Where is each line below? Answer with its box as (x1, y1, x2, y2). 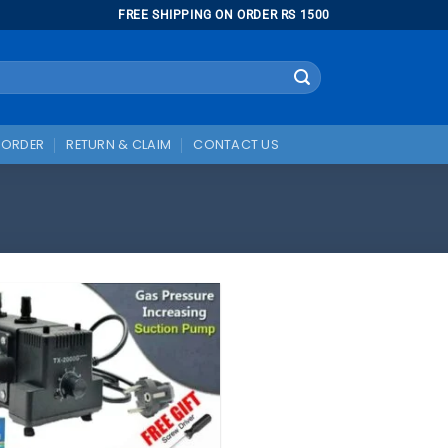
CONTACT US (193, 135, 279, 153)
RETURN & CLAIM (66, 135, 172, 153)
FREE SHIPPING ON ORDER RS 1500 (118, 7, 330, 22)
